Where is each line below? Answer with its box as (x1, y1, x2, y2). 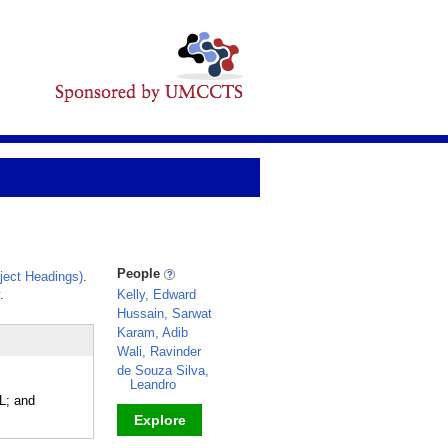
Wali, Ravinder (117, 344, 201, 359)
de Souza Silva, (117, 363, 209, 378)
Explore (133, 412, 186, 428)
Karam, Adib (117, 325, 188, 340)
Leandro (130, 377, 176, 392)
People (117, 266, 164, 281)
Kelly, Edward (117, 287, 196, 302)
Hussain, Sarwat (117, 306, 212, 321)
